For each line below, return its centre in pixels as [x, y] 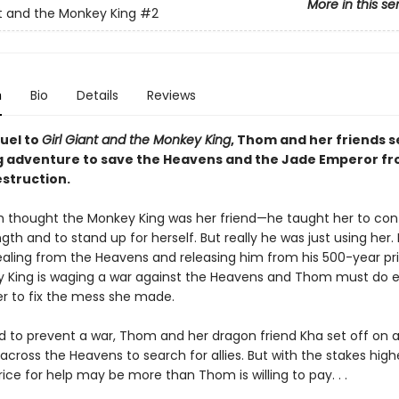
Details [97, 95]
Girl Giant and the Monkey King [136, 140]
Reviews [171, 95]
